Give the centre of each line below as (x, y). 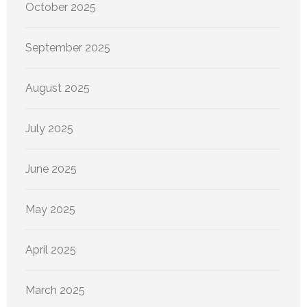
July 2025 (49, 128)
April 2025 (51, 249)
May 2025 (50, 209)
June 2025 (51, 169)
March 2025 (55, 290)
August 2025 (58, 88)
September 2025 (68, 47)
